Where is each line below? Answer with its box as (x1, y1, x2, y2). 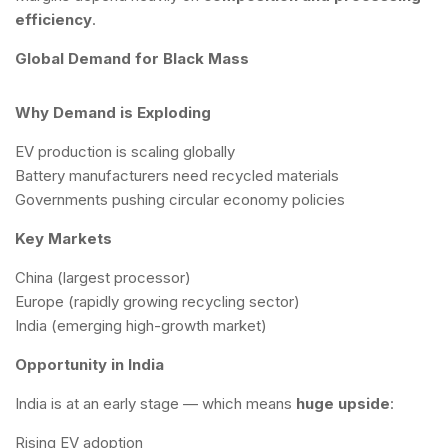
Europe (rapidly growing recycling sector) (15, 292, 300, 311)
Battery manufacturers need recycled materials (15, 166, 339, 185)
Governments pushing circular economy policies (15, 190, 345, 209)
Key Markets (15, 229, 112, 248)
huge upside (296, 394, 390, 413)
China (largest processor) (15, 268, 191, 287)
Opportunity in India (15, 355, 164, 374)
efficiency (15, 10, 92, 29)
